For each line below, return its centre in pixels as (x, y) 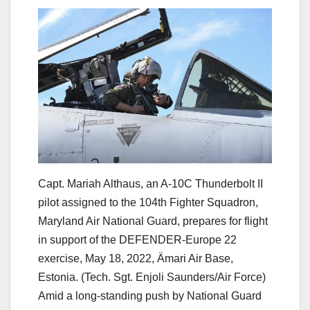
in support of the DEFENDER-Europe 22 (137, 240)
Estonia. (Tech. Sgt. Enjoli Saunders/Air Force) (152, 277)
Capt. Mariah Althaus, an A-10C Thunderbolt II (151, 184)
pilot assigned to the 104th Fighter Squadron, (148, 203)
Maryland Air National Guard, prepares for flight (153, 221)
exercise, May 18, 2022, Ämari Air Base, (136, 259)
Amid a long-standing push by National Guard (150, 296)
